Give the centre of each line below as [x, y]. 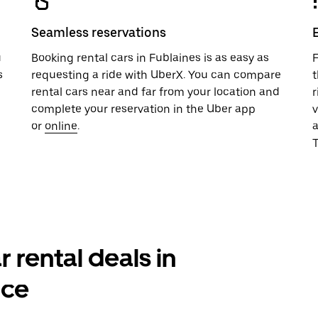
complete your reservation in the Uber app [143, 109]
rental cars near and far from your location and [155, 92]
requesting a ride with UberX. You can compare [156, 75]
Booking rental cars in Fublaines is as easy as [150, 58]
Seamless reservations [99, 32]
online [61, 126]
